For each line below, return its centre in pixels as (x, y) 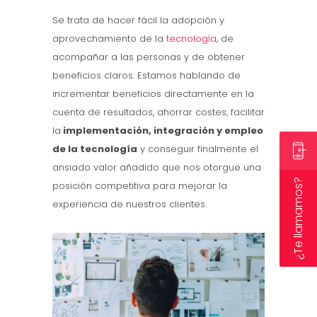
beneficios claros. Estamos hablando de (146, 75)
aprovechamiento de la (109, 38)
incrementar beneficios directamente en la (153, 93)
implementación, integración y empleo (162, 130)
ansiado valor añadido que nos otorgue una (157, 167)
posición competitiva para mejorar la (140, 185)
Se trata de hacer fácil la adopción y (138, 20)
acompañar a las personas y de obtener (149, 57)
